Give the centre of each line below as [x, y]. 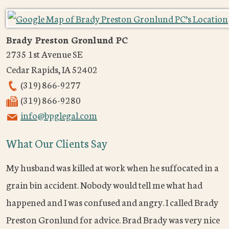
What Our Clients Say [57, 143]
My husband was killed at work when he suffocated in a [112, 167]
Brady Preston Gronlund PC [67, 40]
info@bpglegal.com [59, 115]
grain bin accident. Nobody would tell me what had [104, 185]
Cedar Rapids [32, 69]
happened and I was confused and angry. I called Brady [112, 202]
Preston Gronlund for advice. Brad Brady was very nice [113, 220]
